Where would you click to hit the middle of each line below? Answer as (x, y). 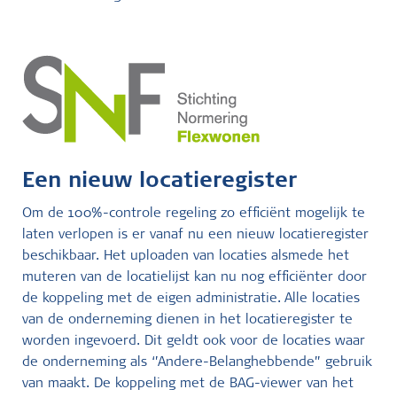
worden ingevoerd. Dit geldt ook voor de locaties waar (194, 342)
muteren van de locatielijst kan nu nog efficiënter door (195, 278)
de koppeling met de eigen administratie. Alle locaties (191, 299)
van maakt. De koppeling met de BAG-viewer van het (188, 384)
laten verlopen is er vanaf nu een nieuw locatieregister (195, 235)
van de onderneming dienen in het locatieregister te (187, 320)
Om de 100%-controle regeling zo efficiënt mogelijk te (194, 214)
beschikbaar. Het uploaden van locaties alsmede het (186, 257)
